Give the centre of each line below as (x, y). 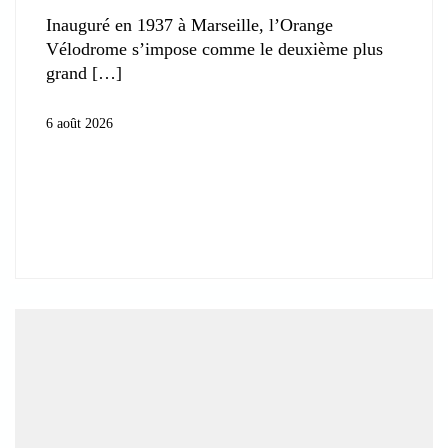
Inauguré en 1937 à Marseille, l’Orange (189, 24)
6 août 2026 (79, 123)
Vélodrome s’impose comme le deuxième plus (214, 48)
